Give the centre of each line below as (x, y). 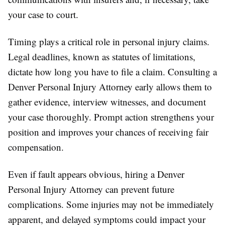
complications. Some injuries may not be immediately (111, 204)
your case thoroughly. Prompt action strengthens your (111, 117)
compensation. (36, 147)
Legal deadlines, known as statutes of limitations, (102, 56)
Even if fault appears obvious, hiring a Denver (96, 174)
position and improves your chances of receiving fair (108, 132)
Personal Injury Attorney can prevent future (91, 189)
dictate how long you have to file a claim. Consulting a (113, 71)
